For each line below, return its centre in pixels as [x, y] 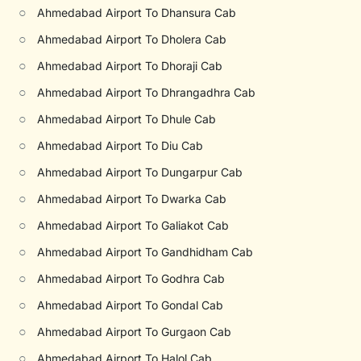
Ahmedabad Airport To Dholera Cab [132, 39]
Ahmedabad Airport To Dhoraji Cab [130, 66]
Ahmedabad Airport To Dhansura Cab [137, 12]
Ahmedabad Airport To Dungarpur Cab [140, 172]
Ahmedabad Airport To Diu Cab [120, 145]
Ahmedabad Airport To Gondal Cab [131, 305]
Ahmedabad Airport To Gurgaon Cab [135, 332]
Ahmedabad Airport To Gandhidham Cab [145, 252]
